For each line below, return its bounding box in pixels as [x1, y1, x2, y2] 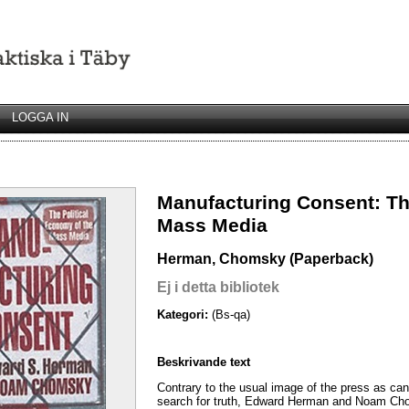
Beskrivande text [157, 354, 250, 369]
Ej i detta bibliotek [157, 278, 279, 295]
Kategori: [157, 308, 212, 322]
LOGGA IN [12, 110, 68, 124]
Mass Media [157, 215, 267, 237]
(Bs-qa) [212, 308, 250, 322]
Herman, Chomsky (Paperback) [157, 250, 373, 267]
